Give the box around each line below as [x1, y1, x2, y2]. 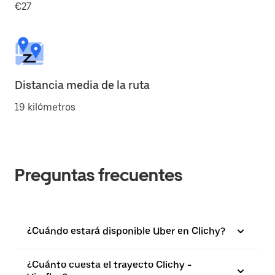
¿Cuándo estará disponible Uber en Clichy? [27, 225, 225, 237]
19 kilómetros [15, 101, 76, 113]
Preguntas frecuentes [15, 165, 182, 185]
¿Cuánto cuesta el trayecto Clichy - [27, 259, 192, 271]
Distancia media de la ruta [15, 79, 150, 91]
